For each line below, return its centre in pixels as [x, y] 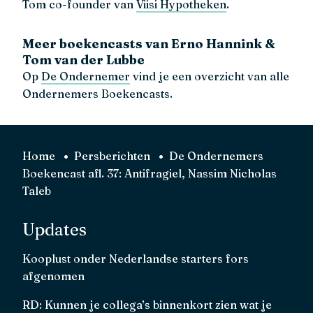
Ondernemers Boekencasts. [97, 94]
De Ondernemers [216, 156]
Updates [54, 230]
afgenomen [53, 276]
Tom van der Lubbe [83, 60]
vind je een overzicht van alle [210, 77]
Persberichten [112, 156]
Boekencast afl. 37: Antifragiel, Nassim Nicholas [150, 174]
